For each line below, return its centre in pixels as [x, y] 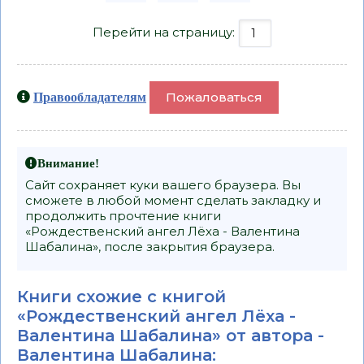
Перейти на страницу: [165, 32]
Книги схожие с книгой [121, 296]
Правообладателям [90, 96]
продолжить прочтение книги [123, 215]
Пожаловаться [214, 97]
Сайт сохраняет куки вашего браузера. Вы [163, 184]
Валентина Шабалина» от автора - [171, 335]
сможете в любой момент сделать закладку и [173, 200]
